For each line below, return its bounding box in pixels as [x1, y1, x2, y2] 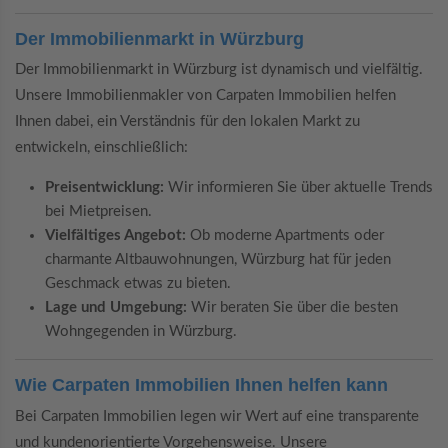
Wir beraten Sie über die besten [187, 300, 398, 316]
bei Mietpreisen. [45, 204, 152, 220]
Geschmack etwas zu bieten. [45, 276, 231, 292]
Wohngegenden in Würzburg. [45, 324, 237, 340]
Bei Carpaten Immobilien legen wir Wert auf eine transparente [15, 408, 419, 424]
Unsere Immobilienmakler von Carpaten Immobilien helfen [15, 88, 396, 104]
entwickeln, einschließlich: [15, 140, 188, 156]
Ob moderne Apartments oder [186, 228, 384, 244]
